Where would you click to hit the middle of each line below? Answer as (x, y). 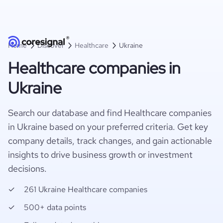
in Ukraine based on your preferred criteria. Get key (108, 127)
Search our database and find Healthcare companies (110, 113)
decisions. (27, 168)
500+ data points (55, 207)
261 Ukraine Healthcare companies (86, 189)
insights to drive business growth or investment (100, 155)
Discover (51, 45)
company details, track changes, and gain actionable (110, 141)
